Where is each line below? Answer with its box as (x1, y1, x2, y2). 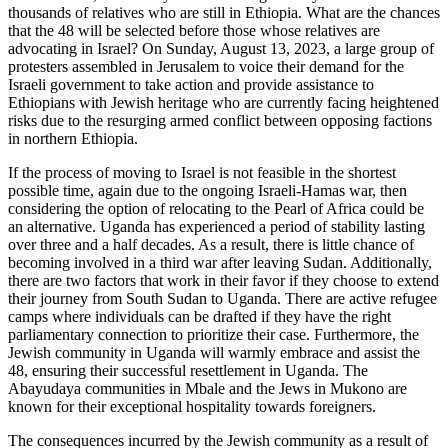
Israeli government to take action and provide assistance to (8, 76, 374, 94)
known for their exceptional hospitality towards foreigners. (8, 398, 376, 416)
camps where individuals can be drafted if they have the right (8, 308, 391, 326)
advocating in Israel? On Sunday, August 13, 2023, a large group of (8, 40, 434, 58)
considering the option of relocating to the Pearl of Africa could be (8, 200, 424, 218)
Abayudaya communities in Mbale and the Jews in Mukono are (8, 380, 407, 398)
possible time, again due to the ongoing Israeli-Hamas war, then (8, 182, 407, 200)
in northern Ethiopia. (8, 130, 138, 148)
